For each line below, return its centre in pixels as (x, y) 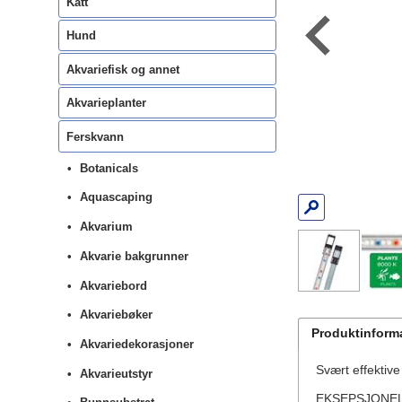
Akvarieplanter (106, 103)
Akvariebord (114, 285)
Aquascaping (117, 197)
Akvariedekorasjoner (137, 344)
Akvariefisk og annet (122, 69)
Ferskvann (95, 136)
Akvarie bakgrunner (135, 256)
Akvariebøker (117, 315)
